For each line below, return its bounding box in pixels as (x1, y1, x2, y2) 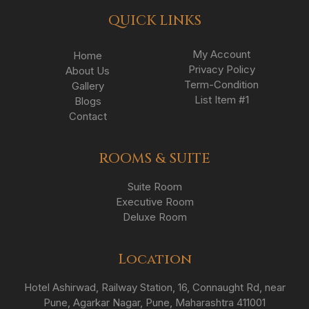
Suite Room (127, 179, 182, 193)
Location (117, 249, 192, 268)
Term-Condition (184, 77, 259, 91)
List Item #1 (194, 92, 249, 106)
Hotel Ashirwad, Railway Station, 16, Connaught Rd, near (23, 280, 286, 294)
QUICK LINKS (108, 10, 201, 30)
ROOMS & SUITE (99, 148, 210, 168)
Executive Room (115, 195, 194, 208)
